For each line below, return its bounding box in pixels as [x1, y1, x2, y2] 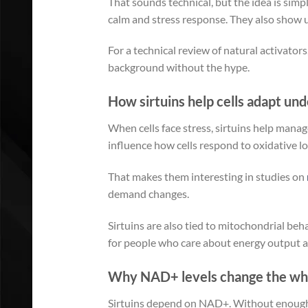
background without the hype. [108, 60, 250, 74]
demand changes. [108, 187, 189, 201]
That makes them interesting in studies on [108, 170, 307, 184]
